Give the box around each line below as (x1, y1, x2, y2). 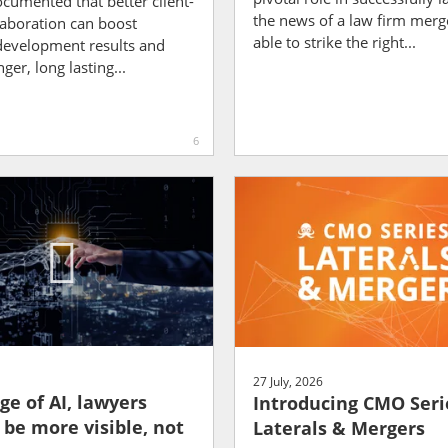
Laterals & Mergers (253, 416, 425, 440)
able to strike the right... (253, 31, 416, 52)
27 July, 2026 (253, 373, 323, 390)
